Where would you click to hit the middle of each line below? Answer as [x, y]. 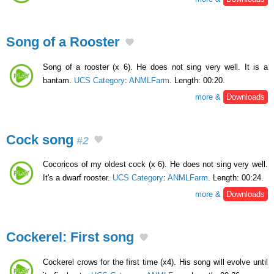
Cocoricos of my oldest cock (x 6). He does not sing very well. [155, 165]
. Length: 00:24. [236, 178]
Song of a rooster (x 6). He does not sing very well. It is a [155, 67]
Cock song [40, 139]
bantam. [58, 80]
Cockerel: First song [70, 237]
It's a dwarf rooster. [78, 178]
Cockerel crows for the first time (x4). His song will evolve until [155, 262]
